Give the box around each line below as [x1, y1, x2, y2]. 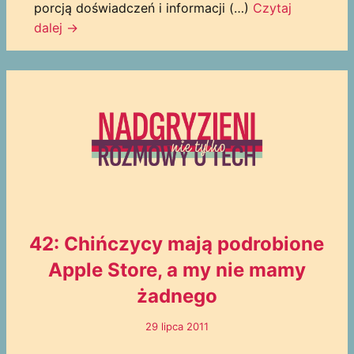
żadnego [136, 284, 217, 308]
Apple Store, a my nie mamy [47, 258, 306, 282]
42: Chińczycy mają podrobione [29, 232, 325, 256]
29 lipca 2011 [145, 320, 209, 333]
